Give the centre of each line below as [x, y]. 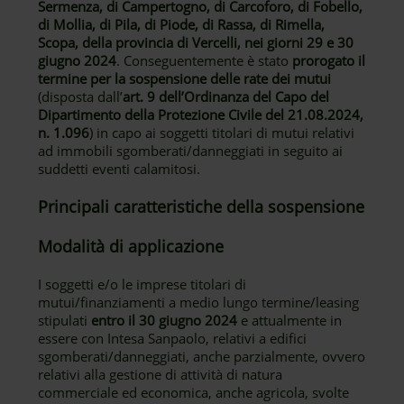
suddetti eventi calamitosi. [121, 169]
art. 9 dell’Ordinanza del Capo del [226, 96]
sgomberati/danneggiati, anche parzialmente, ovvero [202, 356]
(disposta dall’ [81, 96]
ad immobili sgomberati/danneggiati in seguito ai [191, 151]
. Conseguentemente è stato [205, 60]
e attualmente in [290, 320]
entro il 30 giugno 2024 [165, 320]
